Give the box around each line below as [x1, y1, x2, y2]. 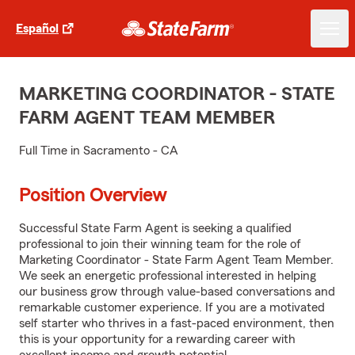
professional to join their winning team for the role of [19, 238, 301, 250]
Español [16, 22, 59, 35]
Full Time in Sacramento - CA [19, 144, 178, 157]
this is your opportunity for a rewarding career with [19, 333, 296, 345]
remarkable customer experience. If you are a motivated [19, 301, 325, 314]
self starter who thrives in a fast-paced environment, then [19, 317, 334, 330]
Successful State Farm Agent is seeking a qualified [19, 222, 292, 235]
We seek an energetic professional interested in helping [19, 269, 316, 282]
